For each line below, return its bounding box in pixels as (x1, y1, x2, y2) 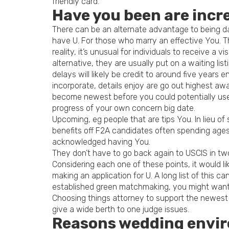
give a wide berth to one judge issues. (52, 204, 189, 214)
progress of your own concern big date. (52, 103, 195, 113)
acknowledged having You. (52, 137, 150, 147)
